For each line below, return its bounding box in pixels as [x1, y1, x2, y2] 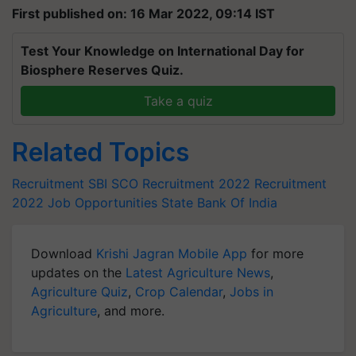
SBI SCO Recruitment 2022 [88, 176, 250, 192]
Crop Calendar [135, 284, 222, 300]
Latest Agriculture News [126, 265, 270, 281]
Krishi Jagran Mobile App [96, 246, 247, 261]
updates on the [31, 265, 126, 281]
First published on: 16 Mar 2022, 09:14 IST [12, 6, 275, 21]
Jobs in [230, 284, 273, 300]
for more [247, 246, 304, 261]
